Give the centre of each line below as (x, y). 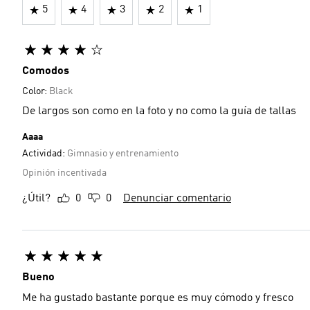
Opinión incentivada (64, 173)
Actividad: (45, 154)
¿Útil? (36, 199)
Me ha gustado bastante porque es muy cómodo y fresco (158, 298)
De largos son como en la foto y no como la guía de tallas (159, 111)
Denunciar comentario (177, 199)
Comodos (46, 71)
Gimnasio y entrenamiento (123, 154)
